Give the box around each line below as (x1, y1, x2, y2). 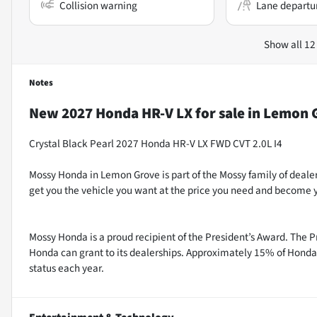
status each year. (29, 260, 104, 276)
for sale (192, 102, 245, 124)
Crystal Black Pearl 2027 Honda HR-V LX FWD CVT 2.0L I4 (29, 135, 282, 151)
